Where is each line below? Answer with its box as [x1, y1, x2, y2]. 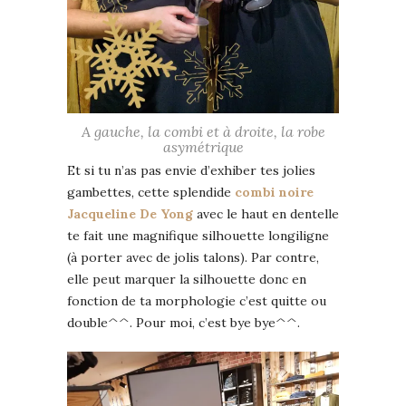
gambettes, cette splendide [67, 184, 235, 201]
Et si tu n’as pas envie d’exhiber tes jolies [67, 162, 315, 179]
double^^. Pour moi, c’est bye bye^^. [67, 314, 300, 332]
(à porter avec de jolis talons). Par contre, [67, 249, 319, 266]
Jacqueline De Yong [67, 206, 193, 223]
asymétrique [162, 138, 244, 157]
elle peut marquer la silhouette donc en [67, 271, 306, 288]
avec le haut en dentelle [193, 206, 339, 223]
